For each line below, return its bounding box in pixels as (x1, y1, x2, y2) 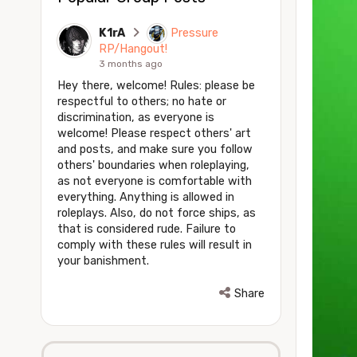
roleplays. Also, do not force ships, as (57, 206, 256, 220)
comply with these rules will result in (57, 237, 252, 252)
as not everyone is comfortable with (57, 174, 252, 188)
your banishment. (57, 253, 149, 268)
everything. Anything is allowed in (57, 190, 234, 204)
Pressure (171, 25, 218, 40)
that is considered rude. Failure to (57, 222, 236, 236)
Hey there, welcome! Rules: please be (57, 78, 255, 92)
